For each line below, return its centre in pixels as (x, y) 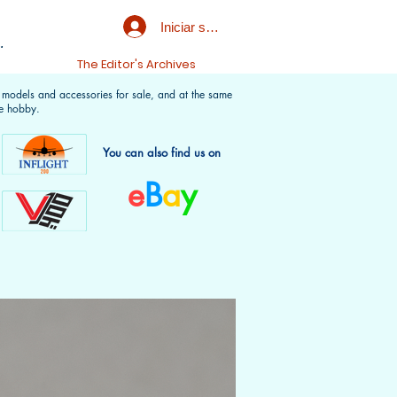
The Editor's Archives (136, 64)
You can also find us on (162, 152)
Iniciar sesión (198, 27)
